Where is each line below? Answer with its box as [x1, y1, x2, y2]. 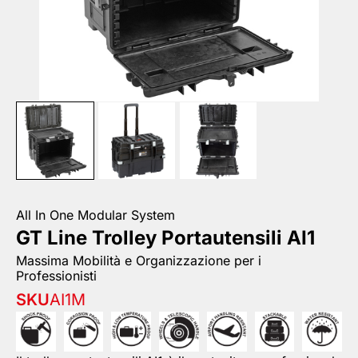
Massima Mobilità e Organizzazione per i [16, 253, 261, 269]
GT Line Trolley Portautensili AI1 [16, 226, 315, 250]
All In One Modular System [16, 207, 175, 224]
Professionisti [16, 268, 97, 284]
